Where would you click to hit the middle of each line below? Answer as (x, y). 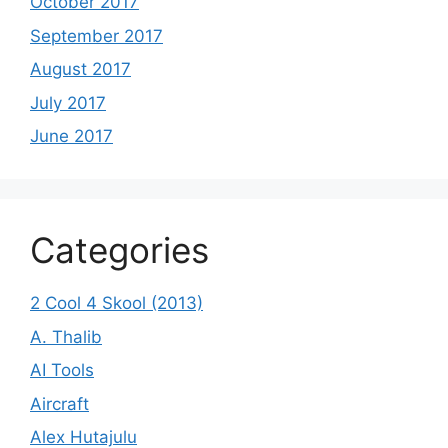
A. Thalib (66, 336)
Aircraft (59, 403)
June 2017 (71, 136)
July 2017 (68, 102)
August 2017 (80, 69)
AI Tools (62, 370)
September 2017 (96, 35)
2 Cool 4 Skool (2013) (116, 303)
